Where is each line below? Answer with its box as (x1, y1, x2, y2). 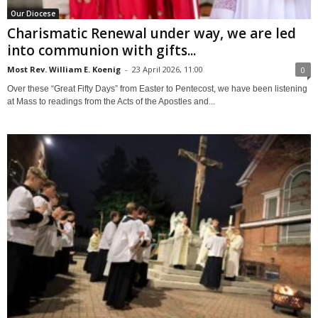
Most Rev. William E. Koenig (7, 64, 121, 75)
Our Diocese (11, 9, 55, 19)
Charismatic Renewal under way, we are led (7, 24, 296, 43)
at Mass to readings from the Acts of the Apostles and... (7, 97, 215, 107)
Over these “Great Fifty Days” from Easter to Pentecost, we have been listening (7, 84, 307, 94)
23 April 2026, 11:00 (132, 64, 203, 75)
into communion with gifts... (7, 41, 196, 60)
